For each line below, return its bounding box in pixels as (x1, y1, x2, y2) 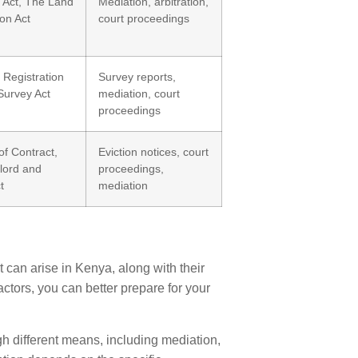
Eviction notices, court (98, 145, 209, 158)
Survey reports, (98, 70, 176, 83)
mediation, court (98, 87, 180, 100)
